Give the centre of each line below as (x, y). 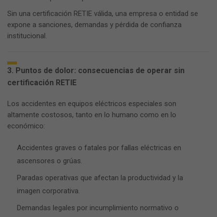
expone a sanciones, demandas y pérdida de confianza (94, 25)
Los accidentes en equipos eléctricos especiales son (92, 104)
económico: (26, 126)
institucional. (27, 36)
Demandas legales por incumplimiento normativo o (98, 208)
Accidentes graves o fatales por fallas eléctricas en (99, 148)
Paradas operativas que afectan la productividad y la (100, 178)
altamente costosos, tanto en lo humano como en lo (92, 115)
